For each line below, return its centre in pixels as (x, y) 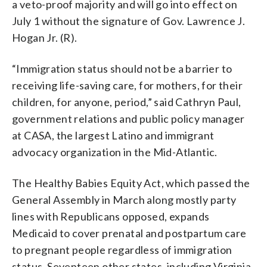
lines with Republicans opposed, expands (111, 216)
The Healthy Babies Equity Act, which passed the (131, 183)
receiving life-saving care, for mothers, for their (127, 85)
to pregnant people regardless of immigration (122, 249)
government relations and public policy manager (128, 118)
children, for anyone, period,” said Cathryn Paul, (127, 102)
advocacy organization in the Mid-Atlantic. (115, 152)
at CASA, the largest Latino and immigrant (113, 135)
